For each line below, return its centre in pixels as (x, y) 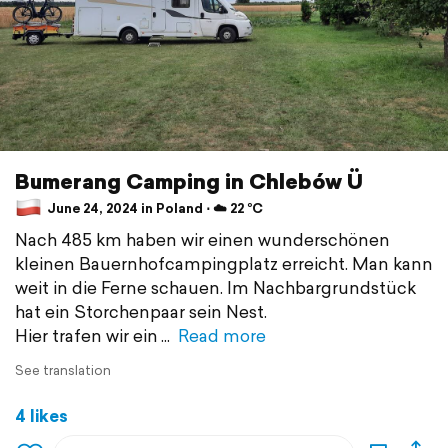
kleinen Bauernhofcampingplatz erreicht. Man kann (224, 264)
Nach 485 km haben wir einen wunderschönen (202, 240)
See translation (63, 371)
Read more (222, 336)
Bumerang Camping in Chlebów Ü (189, 181)
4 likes (41, 416)
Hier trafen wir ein (86, 336)
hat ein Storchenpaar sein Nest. (141, 312)
